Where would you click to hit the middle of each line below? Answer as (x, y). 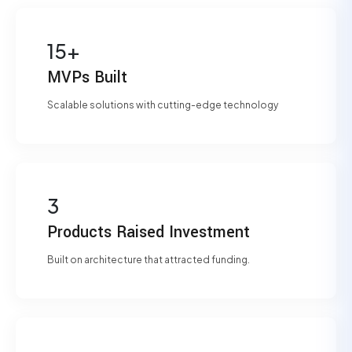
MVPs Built (87, 77)
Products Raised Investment (148, 232)
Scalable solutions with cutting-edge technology (163, 105)
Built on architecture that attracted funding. (148, 260)
